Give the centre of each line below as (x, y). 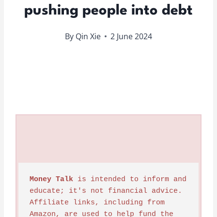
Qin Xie (88, 36)
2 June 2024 (131, 36)
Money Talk (51, 179)
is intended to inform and (130, 179)
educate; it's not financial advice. (106, 191)
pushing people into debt (108, 11)
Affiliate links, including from (97, 202)
